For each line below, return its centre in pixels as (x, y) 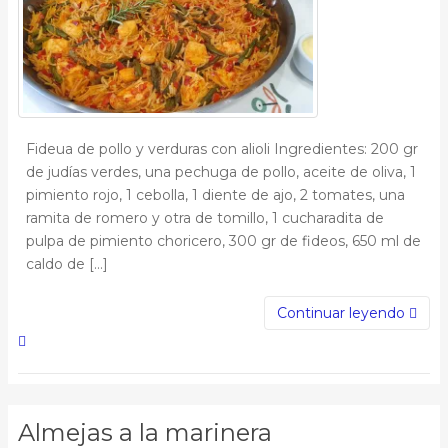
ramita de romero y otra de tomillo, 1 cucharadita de (205, 217)
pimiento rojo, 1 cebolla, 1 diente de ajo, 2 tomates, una (215, 194)
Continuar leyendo (343, 312)
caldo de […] (67, 263)
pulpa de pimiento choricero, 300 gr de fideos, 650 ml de (223, 240)
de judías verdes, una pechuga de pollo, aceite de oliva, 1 (221, 171)
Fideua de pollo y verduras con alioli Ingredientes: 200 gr (222, 148)
